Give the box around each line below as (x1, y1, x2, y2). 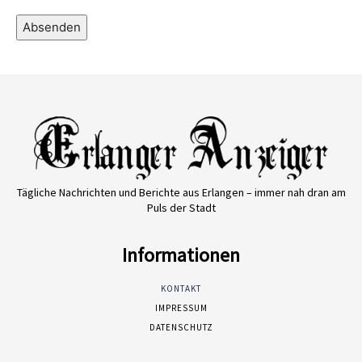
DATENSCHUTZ (149, 322, 213, 334)
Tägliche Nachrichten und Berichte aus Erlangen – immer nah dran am (16, 185, 346, 200)
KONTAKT (161, 283, 201, 295)
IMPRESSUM (154, 302, 208, 314)
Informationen (122, 242, 240, 268)
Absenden (23, 19, 81, 35)
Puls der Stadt (146, 200, 216, 216)
